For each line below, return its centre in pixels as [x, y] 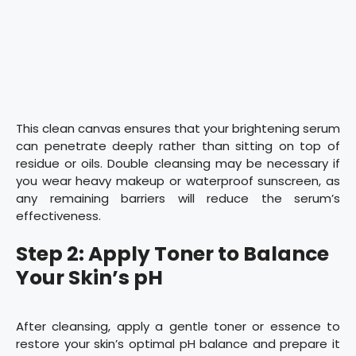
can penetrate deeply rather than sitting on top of [178, 145]
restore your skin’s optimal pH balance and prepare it [178, 344]
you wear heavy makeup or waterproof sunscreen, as [178, 180]
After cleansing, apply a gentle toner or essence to [178, 327]
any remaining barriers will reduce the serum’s [178, 198]
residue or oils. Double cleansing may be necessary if [178, 163]
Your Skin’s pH [89, 278]
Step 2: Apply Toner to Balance [172, 254]
